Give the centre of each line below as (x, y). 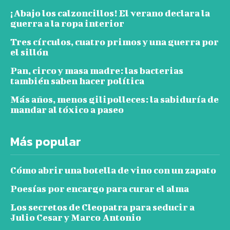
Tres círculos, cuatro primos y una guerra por (114, 42)
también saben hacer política (77, 81)
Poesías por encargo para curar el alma (100, 188)
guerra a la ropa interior (67, 23)
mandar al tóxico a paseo (67, 109)
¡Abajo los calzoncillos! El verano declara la (110, 13)
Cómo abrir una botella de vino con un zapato (113, 170)
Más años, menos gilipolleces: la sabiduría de (114, 99)
